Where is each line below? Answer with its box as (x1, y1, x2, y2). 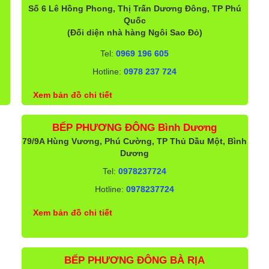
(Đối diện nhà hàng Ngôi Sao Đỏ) (67, 28, 202, 38)
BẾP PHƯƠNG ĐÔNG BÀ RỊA (64, 254, 205, 266)
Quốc (123, 16, 146, 26)
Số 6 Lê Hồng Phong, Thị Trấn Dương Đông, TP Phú (28, 4, 241, 14)
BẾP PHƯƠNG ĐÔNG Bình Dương (52, 122, 217, 134)
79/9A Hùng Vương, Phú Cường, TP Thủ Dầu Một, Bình (22, 136, 247, 147)
